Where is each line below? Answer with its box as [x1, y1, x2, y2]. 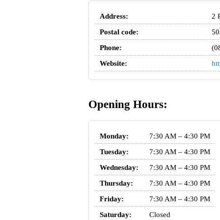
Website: [99, 59, 127, 68]
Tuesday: [99, 147, 129, 156]
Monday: [99, 132, 129, 140]
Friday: [99, 194, 124, 203]
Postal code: [99, 28, 138, 36]
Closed [149, 210, 170, 219]
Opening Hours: [88, 98, 167, 111]
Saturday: [99, 210, 132, 219]
